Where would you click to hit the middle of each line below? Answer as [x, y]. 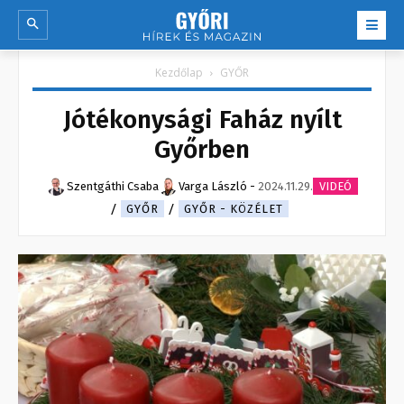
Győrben [202, 150]
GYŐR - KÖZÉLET [234, 209]
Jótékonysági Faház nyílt [202, 120]
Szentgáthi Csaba [112, 187]
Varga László [212, 187]
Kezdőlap [179, 73]
